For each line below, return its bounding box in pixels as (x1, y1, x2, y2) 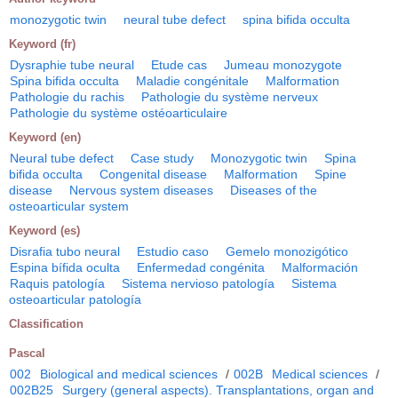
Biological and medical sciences (40, 367, 218, 382)
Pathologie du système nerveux (141, 90, 318, 105)
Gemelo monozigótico (226, 244, 348, 259)
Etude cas (151, 58, 207, 73)
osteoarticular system (9, 199, 129, 214)
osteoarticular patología (9, 292, 141, 307)
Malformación (282, 260, 358, 275)
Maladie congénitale (136, 74, 249, 89)
